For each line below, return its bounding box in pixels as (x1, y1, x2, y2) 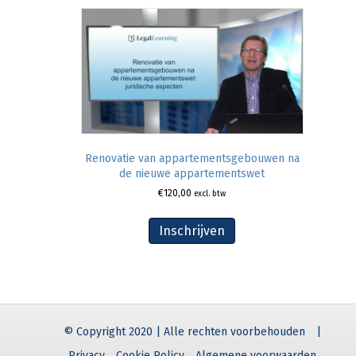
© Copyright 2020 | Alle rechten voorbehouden (63, 325, 305, 339)
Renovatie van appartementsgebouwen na (84, 151, 300, 165)
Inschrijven (159, 222, 225, 238)
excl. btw (194, 188, 226, 199)
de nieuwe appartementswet (119, 166, 265, 180)
